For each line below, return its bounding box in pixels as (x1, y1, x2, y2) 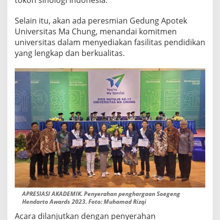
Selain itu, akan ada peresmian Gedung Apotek (15, 15, 187, 27)
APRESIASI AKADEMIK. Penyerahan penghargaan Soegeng (22, 189, 180, 198)
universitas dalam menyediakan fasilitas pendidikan (15, 37, 205, 48)
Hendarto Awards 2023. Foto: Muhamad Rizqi (22, 197, 146, 206)
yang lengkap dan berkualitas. (15, 48, 125, 59)
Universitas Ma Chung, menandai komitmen (15, 26, 177, 37)
